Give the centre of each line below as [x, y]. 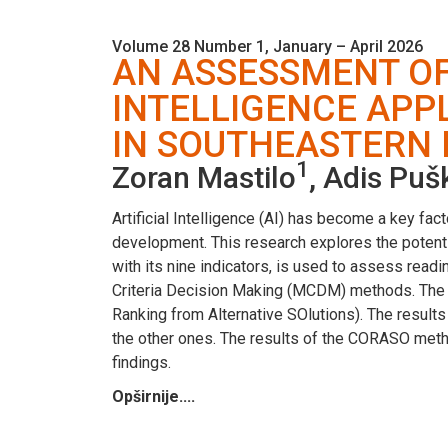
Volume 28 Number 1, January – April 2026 [267, 46]
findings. [141, 362]
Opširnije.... [153, 396]
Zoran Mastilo [204, 177]
